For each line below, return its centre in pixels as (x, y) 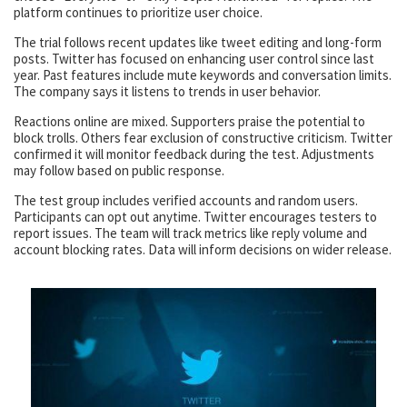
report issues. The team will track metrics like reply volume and (190, 233)
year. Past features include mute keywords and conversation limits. (203, 75)
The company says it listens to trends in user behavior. (167, 92)
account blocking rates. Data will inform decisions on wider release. (203, 250)
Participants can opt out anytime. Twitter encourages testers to (195, 217)
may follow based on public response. (119, 171)
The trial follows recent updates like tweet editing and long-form (198, 43)
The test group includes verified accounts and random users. (186, 201)
